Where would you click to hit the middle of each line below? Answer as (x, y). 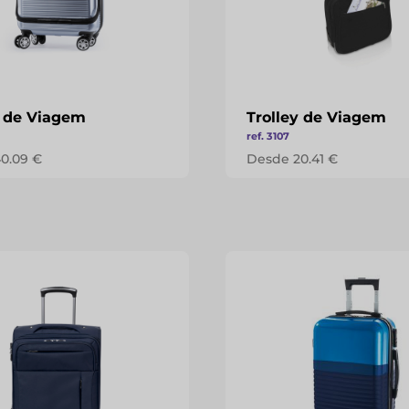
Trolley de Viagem (317, 117)
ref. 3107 (268, 136)
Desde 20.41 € (293, 159)
